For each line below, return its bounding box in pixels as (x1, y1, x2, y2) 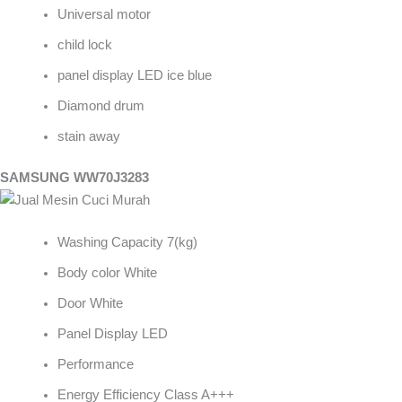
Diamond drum (57, 98, 144, 113)
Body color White (57, 266, 157, 281)
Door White (57, 296, 123, 311)
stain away (57, 128, 120, 144)
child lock (57, 37, 112, 52)
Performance (57, 357, 134, 372)
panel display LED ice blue (57, 67, 212, 83)
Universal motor (57, 6, 151, 22)
